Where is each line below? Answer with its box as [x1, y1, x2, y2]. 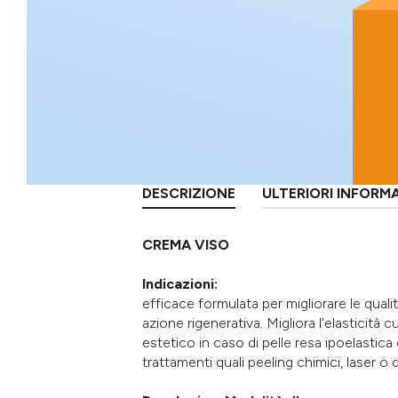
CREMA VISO [142, 235, 229, 253]
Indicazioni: [142, 275, 218, 292]
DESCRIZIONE [142, 184, 235, 202]
